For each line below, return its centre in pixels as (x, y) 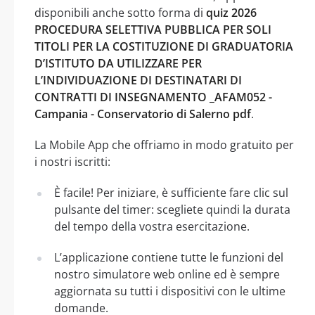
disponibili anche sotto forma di (120, 12)
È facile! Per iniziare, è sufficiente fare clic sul (171, 192)
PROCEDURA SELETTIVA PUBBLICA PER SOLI (153, 29)
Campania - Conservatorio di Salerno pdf (143, 114)
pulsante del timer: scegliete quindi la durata (172, 209)
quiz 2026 (231, 12)
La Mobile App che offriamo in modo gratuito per (164, 144)
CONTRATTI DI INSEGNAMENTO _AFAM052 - (153, 97)
